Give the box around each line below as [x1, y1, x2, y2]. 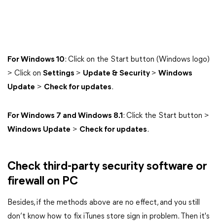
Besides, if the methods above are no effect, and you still [7, 199, 200, 207]
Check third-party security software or [7, 161, 207, 173]
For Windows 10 [7, 56, 65, 64]
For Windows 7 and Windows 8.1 [7, 112, 123, 120]
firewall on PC [7, 176, 78, 187]
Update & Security [83, 70, 151, 77]
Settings [43, 70, 76, 77]
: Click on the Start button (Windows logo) [65, 56, 210, 64]
